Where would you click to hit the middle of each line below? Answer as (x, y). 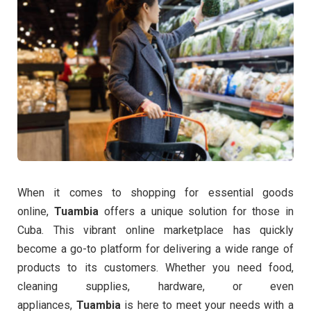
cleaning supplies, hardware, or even (155, 287)
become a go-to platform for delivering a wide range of (155, 249)
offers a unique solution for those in (196, 212)
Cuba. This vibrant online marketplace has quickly (155, 230)
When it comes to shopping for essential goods (155, 193)
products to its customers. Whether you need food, (155, 268)
